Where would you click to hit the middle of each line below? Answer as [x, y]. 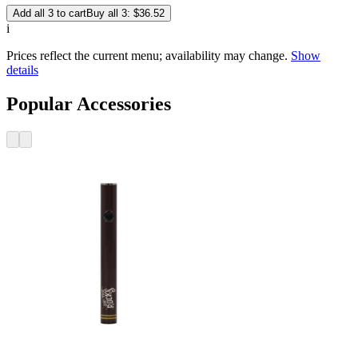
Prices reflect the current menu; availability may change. [147, 55]
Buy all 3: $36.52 [125, 13]
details [22, 70]
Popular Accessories [89, 103]
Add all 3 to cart [50, 13]
